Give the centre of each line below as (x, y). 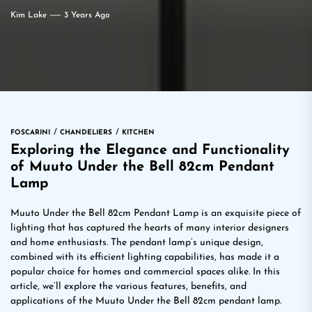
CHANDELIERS (86, 133)
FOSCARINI (30, 133)
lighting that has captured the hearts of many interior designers (150, 228)
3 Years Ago (87, 15)
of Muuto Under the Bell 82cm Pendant (142, 167)
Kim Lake (29, 15)
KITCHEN (138, 133)
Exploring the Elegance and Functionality (150, 150)
